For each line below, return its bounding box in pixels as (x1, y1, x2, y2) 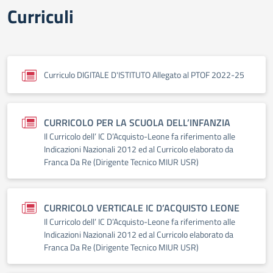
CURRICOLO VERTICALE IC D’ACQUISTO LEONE (44, 200, 239, 215)
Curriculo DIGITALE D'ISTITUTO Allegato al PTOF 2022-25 (44, 68, 244, 81)
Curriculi (7, 2, 74, 30)
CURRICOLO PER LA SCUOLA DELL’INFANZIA (44, 115, 230, 130)
